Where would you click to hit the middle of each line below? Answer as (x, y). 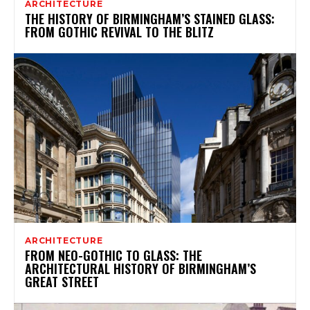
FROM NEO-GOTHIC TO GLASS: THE (113, 255)
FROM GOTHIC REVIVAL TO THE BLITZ (119, 31)
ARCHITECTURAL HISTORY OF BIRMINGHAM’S (140, 268)
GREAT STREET (62, 281)
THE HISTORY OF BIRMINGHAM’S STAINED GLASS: (150, 18)
